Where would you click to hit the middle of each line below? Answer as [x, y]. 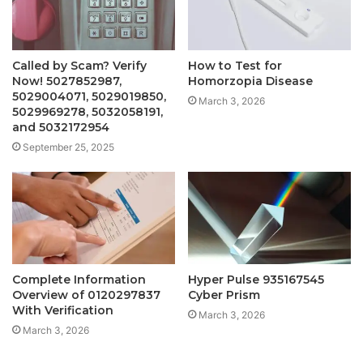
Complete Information [79, 279]
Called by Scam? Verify [79, 66]
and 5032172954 [61, 128]
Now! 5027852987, [67, 81]
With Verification [63, 310]
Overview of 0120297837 [86, 295]
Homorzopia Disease [250, 81]
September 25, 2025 [68, 147]
